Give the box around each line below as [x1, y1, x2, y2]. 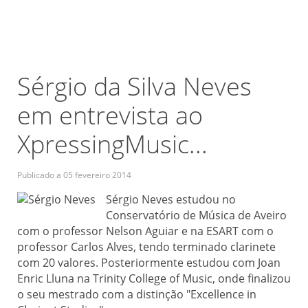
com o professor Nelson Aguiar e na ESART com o [17, 223, 274, 239]
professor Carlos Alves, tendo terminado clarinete [17, 239, 276, 254]
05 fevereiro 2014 [63, 169, 131, 181]
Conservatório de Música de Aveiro [106, 208, 287, 223]
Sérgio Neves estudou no [106, 192, 236, 207]
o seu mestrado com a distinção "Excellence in [17, 287, 256, 302]
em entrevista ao [17, 98, 203, 132]
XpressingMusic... [17, 127, 208, 161]
